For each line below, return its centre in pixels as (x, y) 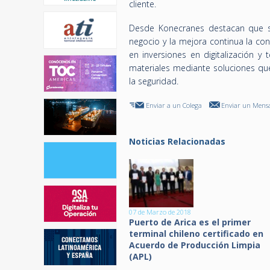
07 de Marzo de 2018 (160, 212)
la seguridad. (154, 81)
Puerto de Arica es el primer (190, 222)
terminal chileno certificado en (196, 234)
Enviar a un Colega (174, 105)
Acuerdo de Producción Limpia (195, 245)
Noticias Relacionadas (177, 141)
